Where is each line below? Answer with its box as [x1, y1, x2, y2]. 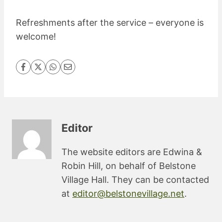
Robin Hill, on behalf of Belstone [61, 161, 196, 171]
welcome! [16, 31, 56, 42]
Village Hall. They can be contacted [61, 174, 209, 185]
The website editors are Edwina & [61, 147, 202, 157]
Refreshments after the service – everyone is [16, 17, 204, 28]
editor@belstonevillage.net [72, 188, 184, 199]
